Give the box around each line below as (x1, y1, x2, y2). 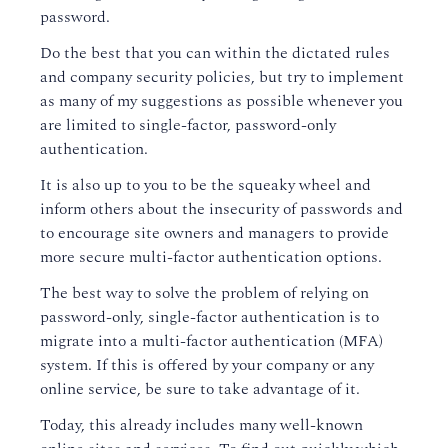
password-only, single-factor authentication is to (40, 305, 379, 330)
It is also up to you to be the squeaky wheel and (40, 173, 371, 198)
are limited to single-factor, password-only (40, 113, 336, 138)
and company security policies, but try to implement (40, 65, 404, 90)
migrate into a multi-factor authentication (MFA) (40, 329, 383, 354)
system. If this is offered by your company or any (40, 353, 374, 378)
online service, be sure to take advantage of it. (40, 377, 360, 402)
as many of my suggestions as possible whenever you (40, 89, 403, 114)
